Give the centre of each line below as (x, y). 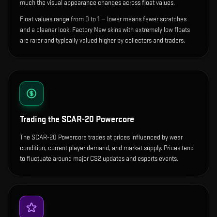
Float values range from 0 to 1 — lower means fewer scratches (103, 19)
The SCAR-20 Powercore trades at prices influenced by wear (101, 138)
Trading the (41, 120)
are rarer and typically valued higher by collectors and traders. (102, 41)
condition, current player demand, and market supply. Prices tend (107, 148)
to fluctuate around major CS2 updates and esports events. (99, 159)
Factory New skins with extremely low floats (130, 30)
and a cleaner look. (45, 30)
